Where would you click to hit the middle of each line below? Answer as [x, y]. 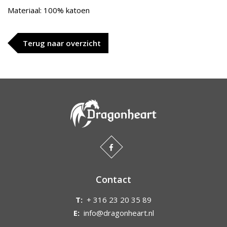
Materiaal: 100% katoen [49, 10]
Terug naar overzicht [62, 43]
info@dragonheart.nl [119, 213]
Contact [113, 180]
